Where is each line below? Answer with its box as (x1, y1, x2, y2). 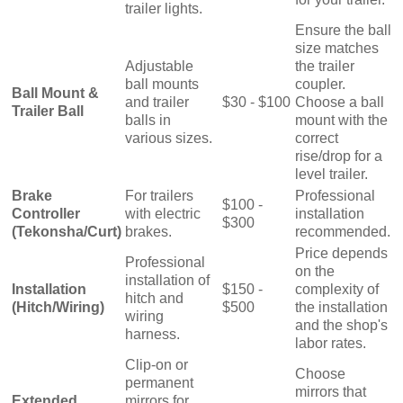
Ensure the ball (295, 22, 391, 38)
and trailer (125, 94, 189, 110)
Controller (12, 205, 80, 221)
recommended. (295, 223, 390, 239)
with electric (125, 205, 201, 221)
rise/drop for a (295, 148, 382, 164)
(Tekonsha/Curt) (12, 223, 121, 239)
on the (295, 263, 335, 279)
